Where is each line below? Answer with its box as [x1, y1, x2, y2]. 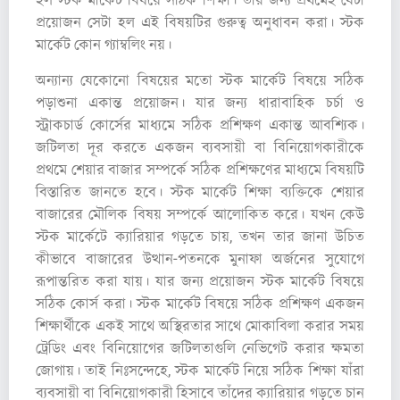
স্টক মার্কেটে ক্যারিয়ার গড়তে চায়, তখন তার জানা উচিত [36, 227, 364, 246]
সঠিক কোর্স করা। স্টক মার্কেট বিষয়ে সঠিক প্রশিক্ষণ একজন [36, 294, 364, 312]
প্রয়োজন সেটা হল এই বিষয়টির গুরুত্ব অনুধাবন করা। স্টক [36, 13, 364, 32]
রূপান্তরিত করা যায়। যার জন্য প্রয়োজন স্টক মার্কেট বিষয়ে [36, 271, 364, 290]
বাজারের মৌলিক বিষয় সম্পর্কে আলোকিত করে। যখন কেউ [36, 204, 364, 223]
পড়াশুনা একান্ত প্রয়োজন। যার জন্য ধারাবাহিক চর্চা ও [36, 93, 364, 112]
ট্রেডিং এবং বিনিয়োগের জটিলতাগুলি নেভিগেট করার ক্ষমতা [36, 338, 364, 357]
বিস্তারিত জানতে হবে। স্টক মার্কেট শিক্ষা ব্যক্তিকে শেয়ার [36, 182, 364, 201]
